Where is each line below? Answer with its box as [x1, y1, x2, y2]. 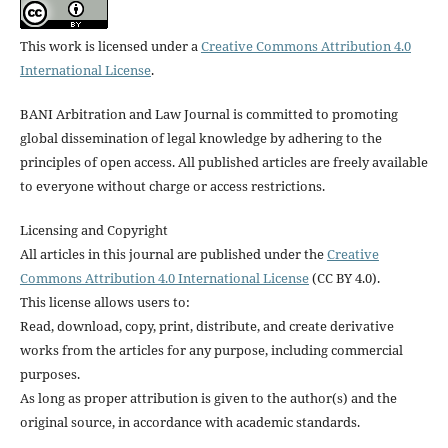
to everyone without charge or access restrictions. [19, 176, 325, 195]
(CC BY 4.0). [308, 268, 380, 287]
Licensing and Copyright [19, 220, 168, 239]
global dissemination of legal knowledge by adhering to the [19, 128, 382, 147]
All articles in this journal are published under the [19, 244, 327, 263]
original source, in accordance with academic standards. [19, 412, 360, 431]
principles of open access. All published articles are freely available [19, 152, 428, 171]
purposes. [19, 364, 80, 383]
